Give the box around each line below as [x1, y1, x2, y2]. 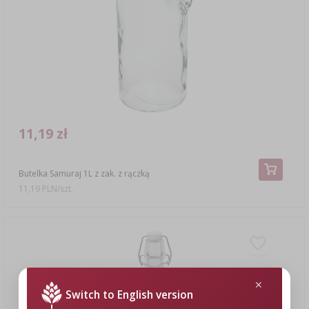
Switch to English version [65, 288, 193, 302]
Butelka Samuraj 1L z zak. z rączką [18, 168, 150, 180]
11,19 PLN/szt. [19, 183, 73, 195]
